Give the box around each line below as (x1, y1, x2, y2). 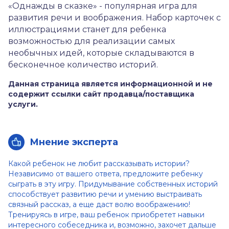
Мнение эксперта (30, 136, 118, 148)
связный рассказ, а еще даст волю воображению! (8, 200, 190, 209)
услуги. (8, 100, 38, 109)
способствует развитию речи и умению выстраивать (8, 190, 202, 199)
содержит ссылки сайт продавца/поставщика (8, 89, 194, 99)
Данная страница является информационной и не (8, 79, 213, 88)
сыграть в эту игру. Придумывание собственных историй (8, 179, 218, 189)
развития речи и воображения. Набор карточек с (8, 13, 221, 22)
